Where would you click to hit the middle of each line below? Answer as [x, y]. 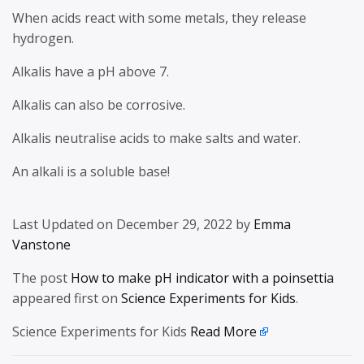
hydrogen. [43, 38]
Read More [223, 331]
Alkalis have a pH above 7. [91, 71]
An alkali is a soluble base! [91, 171]
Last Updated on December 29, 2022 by [133, 224]
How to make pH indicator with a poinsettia [202, 277]
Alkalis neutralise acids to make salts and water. [156, 138]
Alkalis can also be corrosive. [99, 104]
